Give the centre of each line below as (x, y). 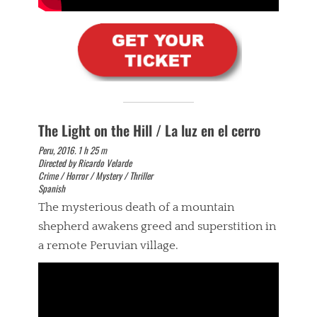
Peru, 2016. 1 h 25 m (73, 150)
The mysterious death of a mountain (136, 208)
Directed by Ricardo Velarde (85, 163)
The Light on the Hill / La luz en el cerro (149, 131)
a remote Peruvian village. (108, 246)
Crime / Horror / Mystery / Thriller (96, 176)
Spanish (52, 189)
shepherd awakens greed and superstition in (157, 227)
